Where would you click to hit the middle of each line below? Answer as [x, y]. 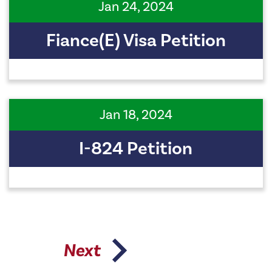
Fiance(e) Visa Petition [136, 41]
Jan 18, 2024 [136, 115]
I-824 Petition [136, 149]
